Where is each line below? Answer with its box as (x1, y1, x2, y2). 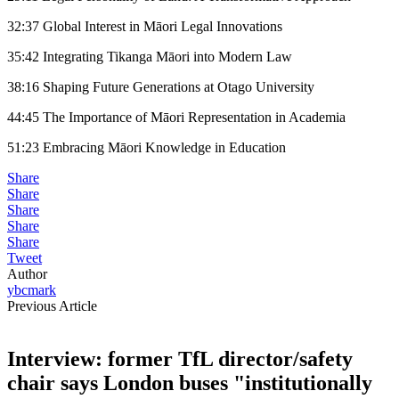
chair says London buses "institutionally (7, 371, 372, 395)
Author (7, 265, 47, 281)
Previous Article (7, 297, 97, 313)
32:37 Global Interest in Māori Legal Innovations (7, 18, 282, 34)
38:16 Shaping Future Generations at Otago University (7, 78, 314, 94)
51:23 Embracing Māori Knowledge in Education (7, 139, 286, 155)
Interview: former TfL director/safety (7, 347, 353, 371)
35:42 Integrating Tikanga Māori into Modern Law (7, 48, 292, 64)
